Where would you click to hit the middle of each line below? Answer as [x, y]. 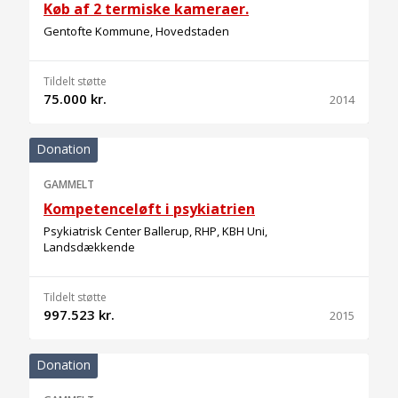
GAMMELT [69, 184]
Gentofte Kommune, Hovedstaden [136, 31]
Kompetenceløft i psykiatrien [149, 209]
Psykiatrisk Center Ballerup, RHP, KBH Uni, [155, 231]
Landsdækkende [89, 247]
